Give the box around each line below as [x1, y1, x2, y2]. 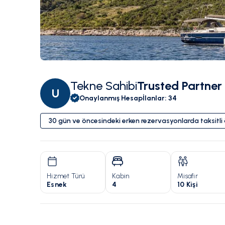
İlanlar [143, 93, 165, 102]
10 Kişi [177, 180, 198, 189]
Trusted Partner [137, 78, 222, 93]
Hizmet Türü [47, 172, 85, 181]
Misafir [177, 172, 198, 181]
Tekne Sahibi [70, 78, 137, 93]
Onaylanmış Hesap [79, 93, 143, 102]
